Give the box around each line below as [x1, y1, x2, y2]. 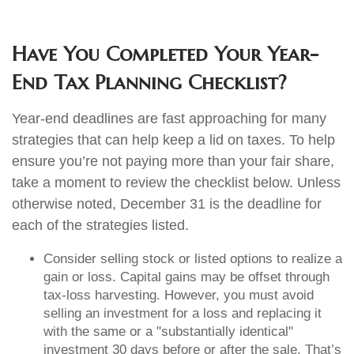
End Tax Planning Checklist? [12, 70, 287, 95]
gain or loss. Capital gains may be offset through [43, 269, 330, 284]
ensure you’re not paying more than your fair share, [12, 153, 334, 169]
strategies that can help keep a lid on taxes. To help [12, 132, 335, 148]
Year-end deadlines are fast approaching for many [12, 111, 326, 126]
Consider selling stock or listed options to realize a [43, 251, 342, 266]
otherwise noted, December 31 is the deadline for [12, 196, 322, 212]
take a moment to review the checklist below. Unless [12, 175, 341, 190]
